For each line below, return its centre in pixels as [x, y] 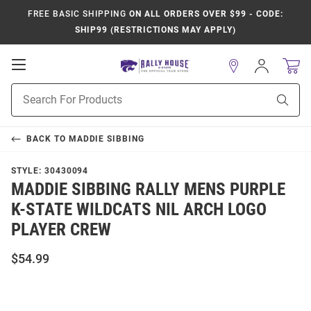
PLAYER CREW [61, 229]
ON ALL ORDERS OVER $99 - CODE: [204, 14]
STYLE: [28, 171]
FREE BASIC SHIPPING [77, 14]
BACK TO [47, 139]
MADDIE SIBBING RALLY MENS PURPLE [148, 189]
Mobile [45, 78]
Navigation [56, 92]
